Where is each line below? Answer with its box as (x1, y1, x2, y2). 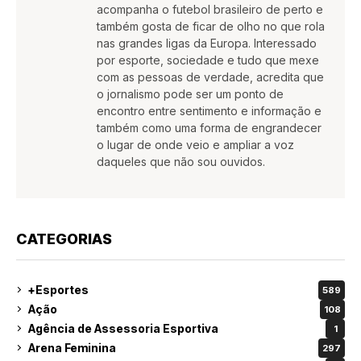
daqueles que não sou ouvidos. (97, 154, 265, 168)
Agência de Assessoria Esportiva (28, 322, 218, 336)
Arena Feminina (28, 341, 116, 355)
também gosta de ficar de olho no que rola (97, 19, 325, 33)
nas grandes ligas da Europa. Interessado (97, 35, 317, 50)
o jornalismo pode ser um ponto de (97, 86, 284, 101)
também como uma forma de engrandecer (97, 120, 322, 135)
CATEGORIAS (16, 230, 112, 247)
